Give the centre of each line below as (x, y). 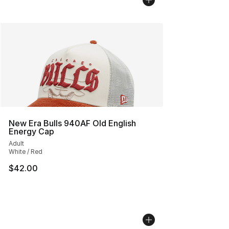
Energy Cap (31, 131)
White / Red (26, 152)
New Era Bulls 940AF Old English (72, 123)
